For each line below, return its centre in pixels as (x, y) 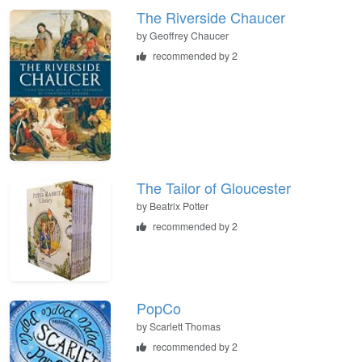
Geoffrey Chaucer (189, 36)
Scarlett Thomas (185, 326)
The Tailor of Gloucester (214, 187)
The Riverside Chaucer (211, 17)
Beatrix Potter (179, 205)
